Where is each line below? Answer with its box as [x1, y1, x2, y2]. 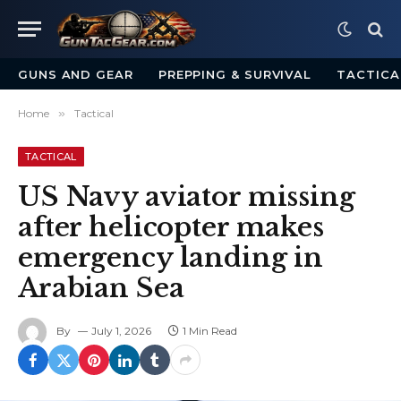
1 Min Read [183, 324, 237, 338]
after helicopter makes [18, 211, 324, 243]
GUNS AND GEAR [18, 66, 133, 81]
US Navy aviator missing [18, 181, 355, 213]
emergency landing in [18, 242, 324, 274]
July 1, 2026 [91, 324, 151, 338]
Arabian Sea [18, 272, 184, 304]
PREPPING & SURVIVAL [158, 66, 312, 81]
